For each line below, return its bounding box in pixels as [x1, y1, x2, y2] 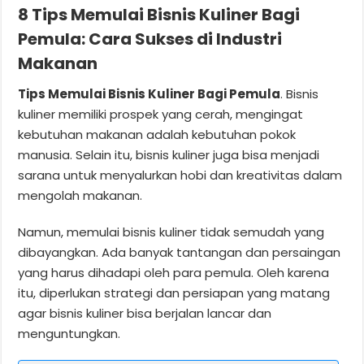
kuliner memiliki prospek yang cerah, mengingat [18, 105, 304, 123]
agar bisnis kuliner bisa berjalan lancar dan [18, 304, 272, 322]
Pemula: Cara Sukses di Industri [18, 27, 283, 50]
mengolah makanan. [18, 186, 143, 204]
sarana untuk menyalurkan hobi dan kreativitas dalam [18, 166, 343, 184]
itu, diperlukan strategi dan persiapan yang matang [18, 284, 331, 301]
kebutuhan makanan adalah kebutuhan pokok [18, 125, 297, 143]
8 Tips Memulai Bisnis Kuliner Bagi [18, 2, 301, 26]
